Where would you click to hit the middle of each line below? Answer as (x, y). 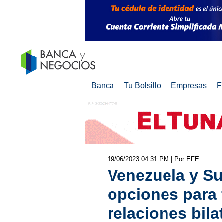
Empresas (189, 85)
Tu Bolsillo (142, 85)
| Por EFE (185, 159)
